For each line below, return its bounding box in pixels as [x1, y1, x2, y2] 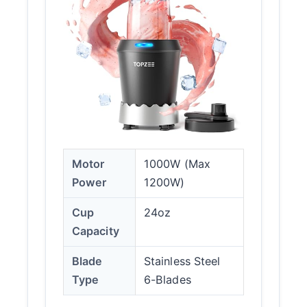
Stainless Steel [144, 254, 221, 269]
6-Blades [144, 273, 191, 287]
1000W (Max [144, 157, 210, 171]
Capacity [72, 224, 119, 238]
